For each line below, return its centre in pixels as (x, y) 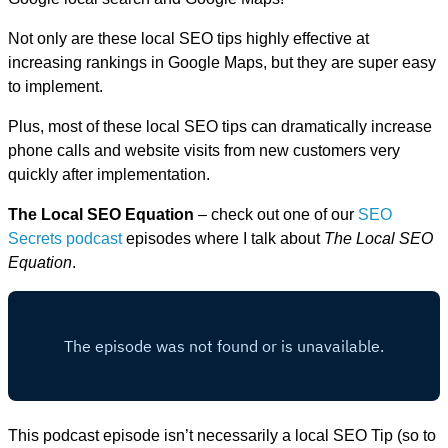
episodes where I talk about (223, 238)
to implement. (55, 86)
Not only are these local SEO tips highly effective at (188, 38)
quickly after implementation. (109, 174)
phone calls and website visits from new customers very (204, 150)
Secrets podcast (65, 238)
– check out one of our (276, 214)
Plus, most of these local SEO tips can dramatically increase (220, 126)
